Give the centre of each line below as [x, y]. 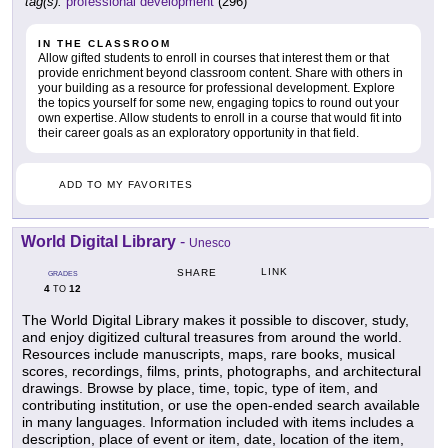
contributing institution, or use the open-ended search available [221, 405]
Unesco [210, 243]
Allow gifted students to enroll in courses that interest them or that [213, 58]
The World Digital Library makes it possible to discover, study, [215, 320]
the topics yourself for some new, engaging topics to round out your [218, 103]
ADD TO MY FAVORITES [126, 185]
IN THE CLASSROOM [104, 44]
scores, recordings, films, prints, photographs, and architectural [221, 371]
